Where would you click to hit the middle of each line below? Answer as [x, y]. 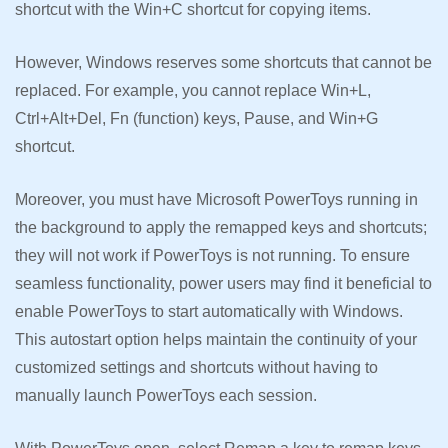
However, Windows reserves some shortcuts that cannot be [223, 62]
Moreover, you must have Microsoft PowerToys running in [216, 199]
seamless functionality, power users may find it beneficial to [223, 283]
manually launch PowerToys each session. [166, 395]
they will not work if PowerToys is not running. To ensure [212, 255]
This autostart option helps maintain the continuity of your [216, 339]
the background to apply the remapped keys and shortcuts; [221, 227]
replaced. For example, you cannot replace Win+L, [193, 90]
